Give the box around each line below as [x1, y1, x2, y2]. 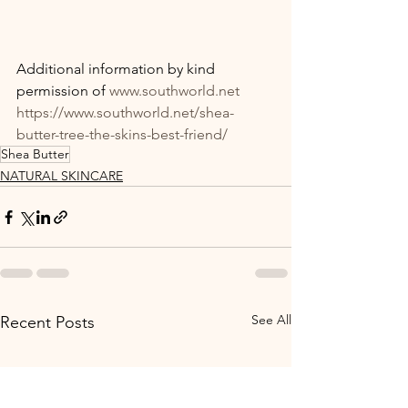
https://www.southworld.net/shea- [16, 104, 234, 121]
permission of [16, 82, 109, 99]
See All [251, 311, 291, 328]
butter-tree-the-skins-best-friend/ [16, 126, 228, 143]
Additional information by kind [16, 60, 219, 77]
